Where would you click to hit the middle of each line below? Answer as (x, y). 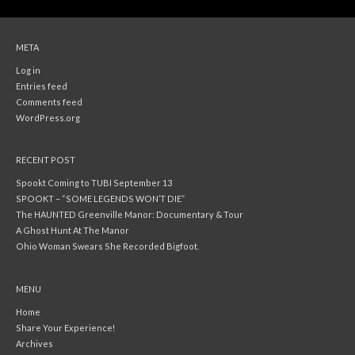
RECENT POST (46, 160)
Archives (34, 344)
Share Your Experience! (65, 328)
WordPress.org (48, 117)
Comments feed (49, 101)
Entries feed (42, 86)
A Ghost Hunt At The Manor (73, 231)
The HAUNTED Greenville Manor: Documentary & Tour (130, 215)
